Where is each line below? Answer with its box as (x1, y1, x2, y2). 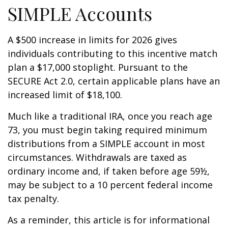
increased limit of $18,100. (8, 89, 122, 101)
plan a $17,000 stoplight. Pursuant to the (8, 61, 188, 73)
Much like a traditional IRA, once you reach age (8, 110, 212, 122)
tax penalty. (8, 192, 59, 205)
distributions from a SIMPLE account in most (8, 137, 205, 150)
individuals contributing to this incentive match (8, 47, 217, 60)
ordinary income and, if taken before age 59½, (8, 165, 210, 177)
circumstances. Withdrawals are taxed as (8, 151, 187, 163)
